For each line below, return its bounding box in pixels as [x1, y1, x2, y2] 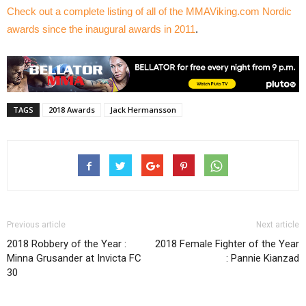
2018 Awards [48, 105, 95, 115]
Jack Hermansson [110, 105, 176, 115]
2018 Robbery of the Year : [7, 238, 126, 251]
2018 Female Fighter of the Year [155, 238, 299, 251]
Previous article [7, 220, 66, 230]
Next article [256, 220, 299, 230]
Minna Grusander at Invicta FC [7, 252, 141, 265]
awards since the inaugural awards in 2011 [7, 23, 195, 36]
